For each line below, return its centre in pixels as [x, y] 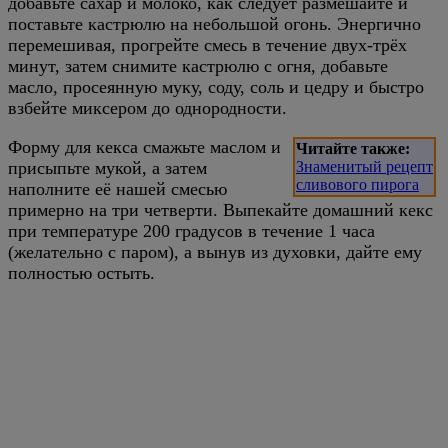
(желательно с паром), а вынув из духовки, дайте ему [215, 251]
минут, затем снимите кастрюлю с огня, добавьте [198, 65]
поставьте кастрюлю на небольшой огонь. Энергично [214, 23]
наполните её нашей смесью [117, 188]
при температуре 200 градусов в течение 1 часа [191, 230]
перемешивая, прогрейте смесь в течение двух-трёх [207, 44]
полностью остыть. [81, 272]
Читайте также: [353, 148]
